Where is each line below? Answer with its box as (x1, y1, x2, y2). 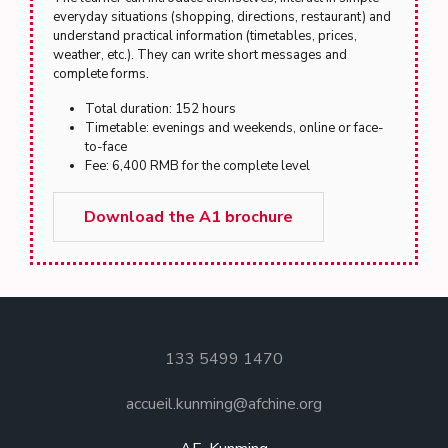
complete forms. (53, 65, 149, 83)
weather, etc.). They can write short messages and (53, 46, 347, 64)
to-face (85, 138, 127, 156)
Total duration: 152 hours (85, 100, 236, 118)
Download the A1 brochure (84, 206, 293, 228)
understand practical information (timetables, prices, (53, 27, 357, 45)
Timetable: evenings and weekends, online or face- (85, 119, 384, 137)
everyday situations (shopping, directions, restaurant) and (53, 8, 391, 26)
